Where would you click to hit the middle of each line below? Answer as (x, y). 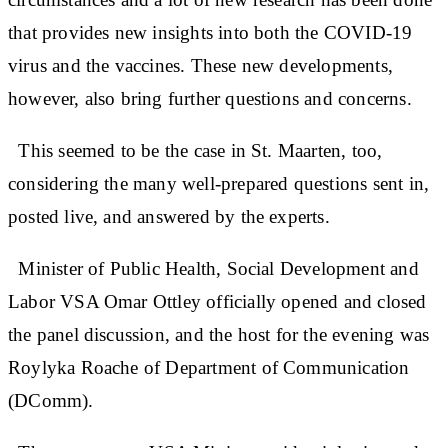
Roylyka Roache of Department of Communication (209, 367)
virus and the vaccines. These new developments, (200, 65)
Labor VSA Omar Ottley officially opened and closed (217, 301)
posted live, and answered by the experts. (171, 216)
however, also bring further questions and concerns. (210, 98)
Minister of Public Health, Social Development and (213, 268)
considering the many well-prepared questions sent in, (219, 183)
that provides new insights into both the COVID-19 (210, 32)
